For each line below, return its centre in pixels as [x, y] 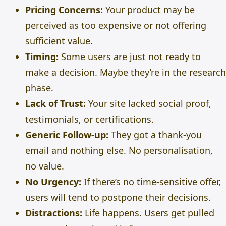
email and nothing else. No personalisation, [119, 150]
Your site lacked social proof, [149, 103]
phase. [39, 88]
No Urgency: [53, 182]
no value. [45, 166]
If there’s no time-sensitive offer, [151, 182]
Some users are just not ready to [130, 56]
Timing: [42, 56]
